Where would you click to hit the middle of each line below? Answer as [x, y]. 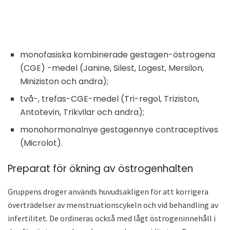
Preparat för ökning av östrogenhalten [100, 168]
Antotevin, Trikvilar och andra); [82, 112]
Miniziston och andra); [64, 81]
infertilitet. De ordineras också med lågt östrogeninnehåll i [112, 218]
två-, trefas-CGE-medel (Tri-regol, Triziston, [110, 99]
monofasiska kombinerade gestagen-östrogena [118, 54]
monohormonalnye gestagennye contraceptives [119, 129]
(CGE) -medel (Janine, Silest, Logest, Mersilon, [112, 68]
